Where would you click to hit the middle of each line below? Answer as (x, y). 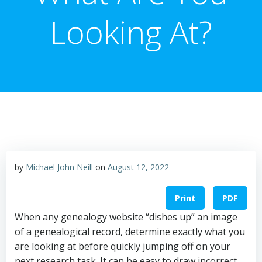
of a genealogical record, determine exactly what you (130, 232)
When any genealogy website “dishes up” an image (126, 217)
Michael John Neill (59, 167)
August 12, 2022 (138, 167)
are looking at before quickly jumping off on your (123, 247)
